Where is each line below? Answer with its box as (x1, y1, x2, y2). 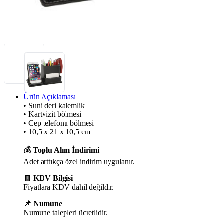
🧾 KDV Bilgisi (23, 174, 73, 182)
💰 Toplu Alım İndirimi (23, 145, 99, 154)
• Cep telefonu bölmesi (23, 118, 94, 127)
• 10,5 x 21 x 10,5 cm (23, 127, 90, 136)
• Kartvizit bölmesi (23, 109, 81, 118)
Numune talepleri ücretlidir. (23, 208, 108, 217)
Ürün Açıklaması (23, 92, 76, 101)
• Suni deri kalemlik (23, 101, 85, 109)
